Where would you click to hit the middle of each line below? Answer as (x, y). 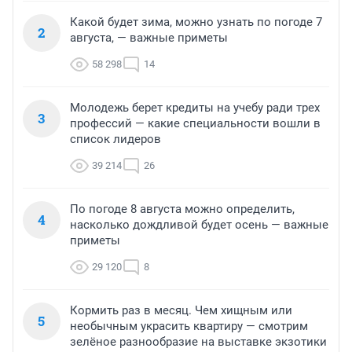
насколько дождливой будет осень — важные (199, 225)
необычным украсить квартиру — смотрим (189, 326)
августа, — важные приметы (149, 38)
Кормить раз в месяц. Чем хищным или (181, 311)
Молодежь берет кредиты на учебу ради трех (195, 108)
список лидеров (115, 139)
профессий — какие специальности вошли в (195, 124)
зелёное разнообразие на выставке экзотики (198, 342)
